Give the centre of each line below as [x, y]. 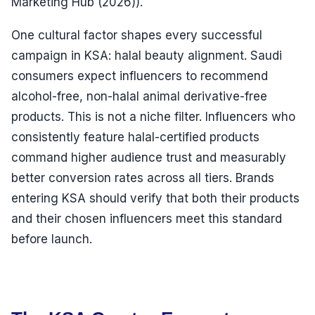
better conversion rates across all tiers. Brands [143, 178]
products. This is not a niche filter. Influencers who [153, 117]
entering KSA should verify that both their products [155, 199]
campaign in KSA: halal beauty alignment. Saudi [147, 56]
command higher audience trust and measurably [149, 158]
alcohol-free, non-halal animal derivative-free [139, 97]
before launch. [52, 239]
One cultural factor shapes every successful [137, 36]
